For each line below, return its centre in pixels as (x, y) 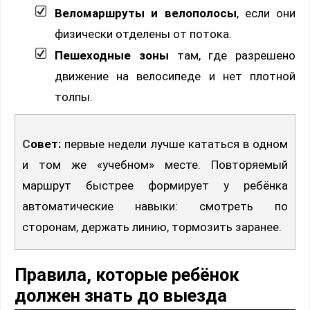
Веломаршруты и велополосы (146, 13)
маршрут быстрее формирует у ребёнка (155, 185)
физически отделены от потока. (143, 34)
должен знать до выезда (121, 295)
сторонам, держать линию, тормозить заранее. (152, 227)
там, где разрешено (232, 55)
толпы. (74, 97)
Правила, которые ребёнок (127, 274)
